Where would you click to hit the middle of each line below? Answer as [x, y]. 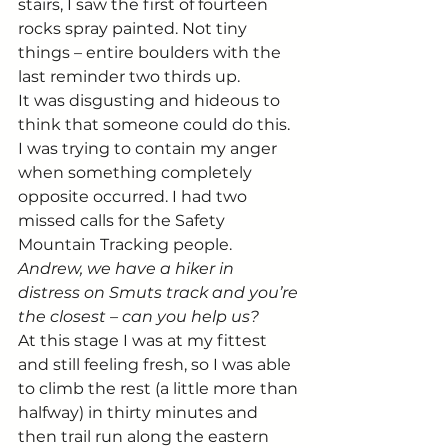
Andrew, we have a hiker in [128, 268]
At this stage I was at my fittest [144, 340]
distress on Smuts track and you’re [160, 292]
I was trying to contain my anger [149, 148]
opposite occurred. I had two [134, 196]
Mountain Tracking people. [125, 244]
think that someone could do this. [156, 124]
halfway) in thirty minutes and [140, 412]
